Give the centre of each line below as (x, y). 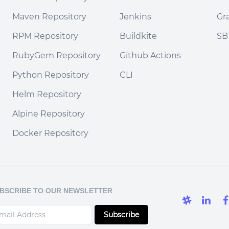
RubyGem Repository (56, 55)
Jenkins (135, 17)
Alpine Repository (49, 114)
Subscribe (121, 215)
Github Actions (150, 55)
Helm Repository (47, 94)
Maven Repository (49, 17)
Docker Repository (50, 133)
